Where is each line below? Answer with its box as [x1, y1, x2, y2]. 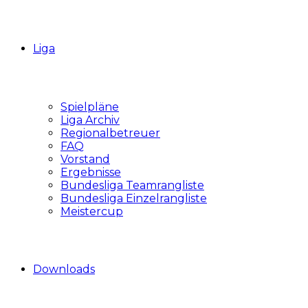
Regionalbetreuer [60, 126, 160, 140]
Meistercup [60, 205, 123, 218]
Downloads [33, 263, 95, 276]
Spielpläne [60, 100, 119, 113]
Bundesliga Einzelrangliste [60, 192, 207, 205]
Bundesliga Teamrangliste [60, 179, 204, 192]
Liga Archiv [60, 113, 120, 126]
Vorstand [60, 153, 110, 166]
